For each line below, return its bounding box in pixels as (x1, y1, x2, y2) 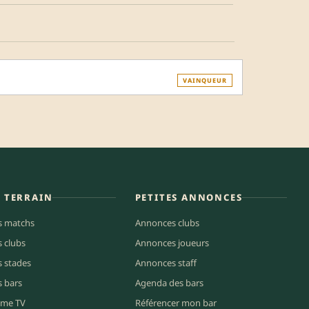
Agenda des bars (134, 276, 203, 289)
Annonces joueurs (134, 236, 209, 249)
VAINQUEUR (183, 75, 227, 85)
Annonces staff (134, 256, 197, 269)
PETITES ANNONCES (134, 190, 243, 203)
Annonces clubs (134, 216, 199, 229)
